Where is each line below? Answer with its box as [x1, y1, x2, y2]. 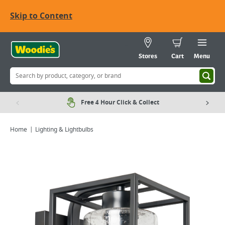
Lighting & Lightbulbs [35, 125, 93, 134]
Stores [139, 53, 157, 60]
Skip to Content [10, 10, 72, 22]
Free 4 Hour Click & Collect [81, 98, 159, 107]
